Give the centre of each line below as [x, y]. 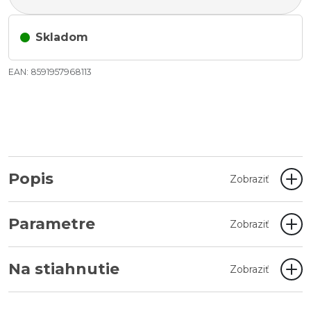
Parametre [52, 224]
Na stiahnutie [64, 269]
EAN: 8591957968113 [50, 72]
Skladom [62, 37]
